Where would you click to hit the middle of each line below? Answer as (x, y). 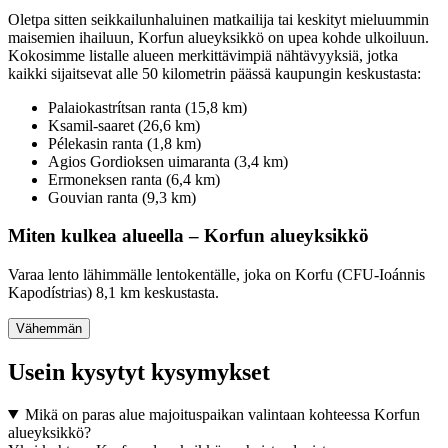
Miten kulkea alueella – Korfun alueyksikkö (188, 236)
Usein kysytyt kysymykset (139, 371)
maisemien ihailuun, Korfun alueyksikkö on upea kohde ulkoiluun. (218, 37)
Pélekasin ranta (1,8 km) (124, 143)
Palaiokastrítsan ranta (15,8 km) (147, 107)
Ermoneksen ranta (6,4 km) (134, 179)
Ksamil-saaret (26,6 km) (124, 125)
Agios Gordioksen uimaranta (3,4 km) (168, 161)
